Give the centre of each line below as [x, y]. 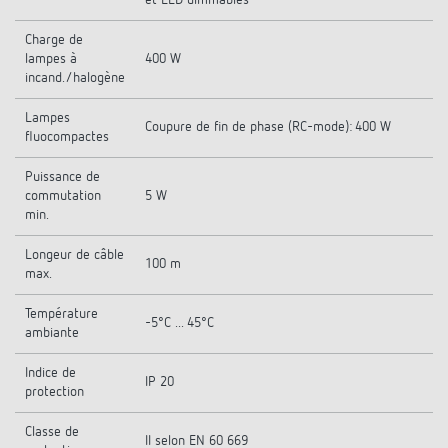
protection [54, 392]
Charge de [54, 40]
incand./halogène [75, 78]
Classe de [52, 432]
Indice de [50, 373]
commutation [63, 196]
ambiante [52, 333]
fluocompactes [67, 137]
